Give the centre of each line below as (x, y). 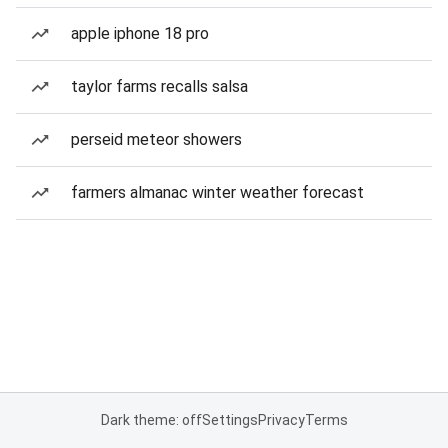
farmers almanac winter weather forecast (217, 192)
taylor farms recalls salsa (159, 86)
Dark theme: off (151, 420)
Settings (229, 420)
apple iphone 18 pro (140, 33)
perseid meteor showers (156, 139)
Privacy (281, 420)
